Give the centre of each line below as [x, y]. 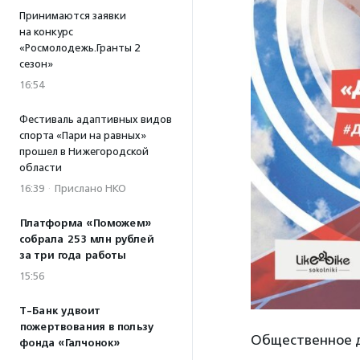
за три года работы [72, 256]
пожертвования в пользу [86, 327]
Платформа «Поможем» [85, 223]
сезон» [40, 64]
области [41, 168]
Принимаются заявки [73, 16]
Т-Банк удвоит [59, 311]
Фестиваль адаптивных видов [96, 119]
